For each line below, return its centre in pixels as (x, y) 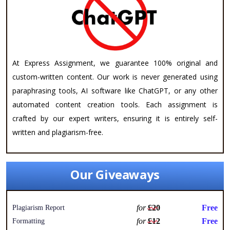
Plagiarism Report (39, 207)
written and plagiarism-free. (58, 132)
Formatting (28, 221)
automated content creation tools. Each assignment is (115, 104)
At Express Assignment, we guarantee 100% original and (115, 63)
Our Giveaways (115, 174)
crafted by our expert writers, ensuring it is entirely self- (115, 118)
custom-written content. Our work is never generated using (115, 76)
